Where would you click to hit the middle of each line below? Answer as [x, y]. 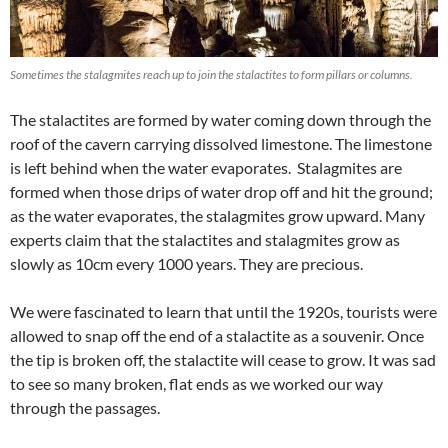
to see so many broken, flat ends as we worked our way [196, 384]
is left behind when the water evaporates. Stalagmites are [206, 168]
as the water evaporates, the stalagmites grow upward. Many [217, 216]
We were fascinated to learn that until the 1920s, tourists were [223, 312]
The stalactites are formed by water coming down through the [220, 120]
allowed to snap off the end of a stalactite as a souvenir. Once [217, 336]
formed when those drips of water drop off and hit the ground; [221, 192]
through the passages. [85, 408]
